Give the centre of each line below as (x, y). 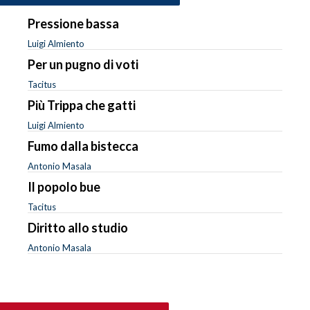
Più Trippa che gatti (82, 105)
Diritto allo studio (78, 227)
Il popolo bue (64, 186)
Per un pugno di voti (83, 64)
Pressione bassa (73, 23)
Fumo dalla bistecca (83, 146)
